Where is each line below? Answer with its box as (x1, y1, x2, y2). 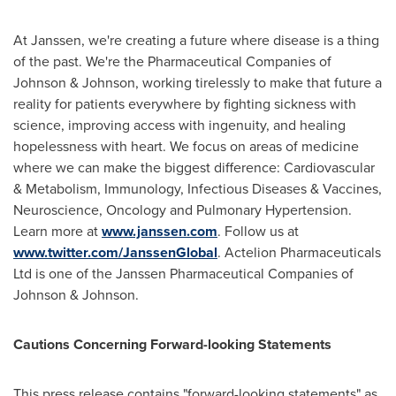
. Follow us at (217, 221, 299, 241)
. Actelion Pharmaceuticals (217, 242, 381, 263)
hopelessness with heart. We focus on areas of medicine (13, 136, 359, 156)
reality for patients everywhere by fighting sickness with (13, 94, 356, 114)
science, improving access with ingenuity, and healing (13, 115, 346, 135)
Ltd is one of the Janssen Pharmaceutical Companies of (13, 263, 354, 284)
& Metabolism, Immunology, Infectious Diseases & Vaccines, (13, 179, 382, 199)
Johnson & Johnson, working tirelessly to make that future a (13, 72, 382, 93)
